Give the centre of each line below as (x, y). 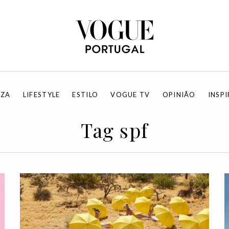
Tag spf (114, 130)
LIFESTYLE (41, 95)
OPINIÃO (179, 95)
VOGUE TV (130, 95)
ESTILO (85, 95)
